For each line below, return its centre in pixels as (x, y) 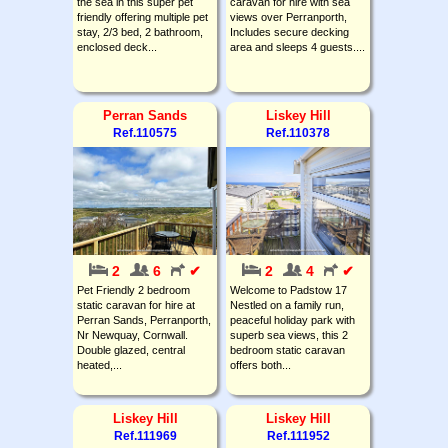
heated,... (99, 364)
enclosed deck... (117, 46)
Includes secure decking (289, 31)
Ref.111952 (298, 435)
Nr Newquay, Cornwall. (132, 334)
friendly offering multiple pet (142, 16)
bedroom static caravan (287, 349)
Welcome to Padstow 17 (288, 289)
